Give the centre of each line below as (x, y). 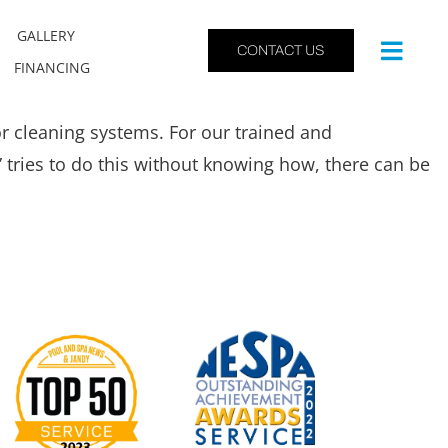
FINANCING (52, 67)
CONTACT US (280, 51)
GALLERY (46, 35)
